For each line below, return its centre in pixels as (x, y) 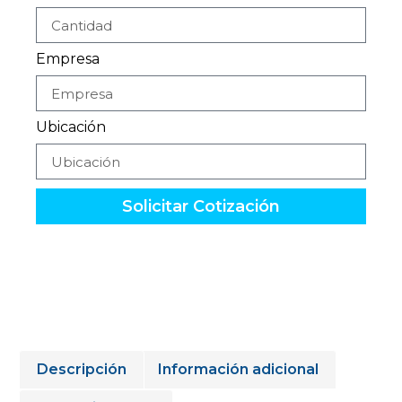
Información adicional (238, 369)
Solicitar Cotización (201, 207)
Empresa (68, 59)
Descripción (82, 369)
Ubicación (71, 127)
